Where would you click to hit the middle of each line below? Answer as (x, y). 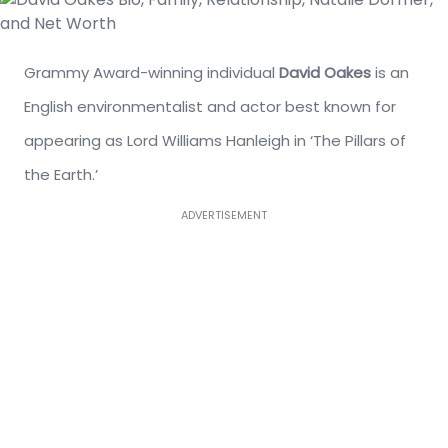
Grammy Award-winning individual (151, 72)
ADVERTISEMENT (224, 215)
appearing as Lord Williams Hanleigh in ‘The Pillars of (215, 140)
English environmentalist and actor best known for (210, 106)
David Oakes (325, 72)
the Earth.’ (61, 174)
